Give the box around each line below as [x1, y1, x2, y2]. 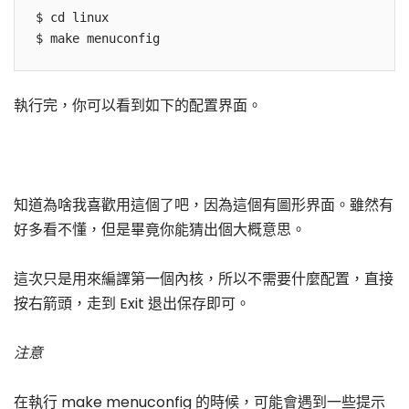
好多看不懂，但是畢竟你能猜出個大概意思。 [14, 218, 306, 240]
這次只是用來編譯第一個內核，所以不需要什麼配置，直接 [14, 267, 393, 289]
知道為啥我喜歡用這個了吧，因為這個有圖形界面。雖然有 [14, 194, 393, 215]
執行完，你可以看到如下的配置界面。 [14, 95, 262, 117]
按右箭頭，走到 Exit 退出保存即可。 [14, 292, 250, 314]
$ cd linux [36, 10, 110, 26]
